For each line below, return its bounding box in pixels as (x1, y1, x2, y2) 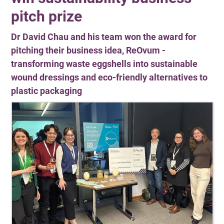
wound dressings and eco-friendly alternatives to (11, 71, 208, 82)
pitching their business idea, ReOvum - (11, 44, 166, 55)
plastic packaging (11, 85, 82, 96)
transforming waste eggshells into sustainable (11, 58, 198, 69)
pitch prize (11, 7, 82, 25)
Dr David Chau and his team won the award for (11, 31, 197, 42)
